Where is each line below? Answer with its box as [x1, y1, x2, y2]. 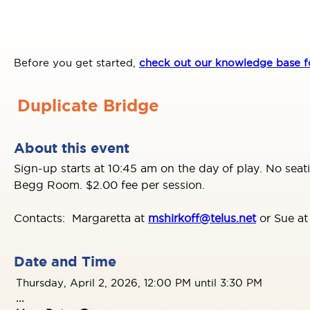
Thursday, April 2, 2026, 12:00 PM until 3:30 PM [16, 277, 262, 289]
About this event [14, 140, 129, 156]
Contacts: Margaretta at [14, 212, 148, 224]
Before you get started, [14, 57, 139, 69]
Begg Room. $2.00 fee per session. [14, 179, 208, 191]
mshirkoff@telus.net [148, 212, 256, 224]
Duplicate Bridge [17, 96, 159, 115]
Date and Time [14, 253, 116, 269]
